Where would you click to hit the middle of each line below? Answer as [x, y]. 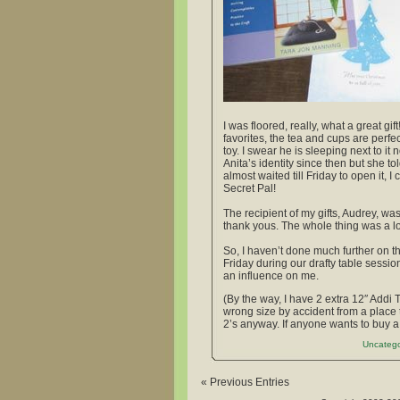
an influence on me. [271, 275]
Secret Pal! [250, 188]
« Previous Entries [245, 382]
